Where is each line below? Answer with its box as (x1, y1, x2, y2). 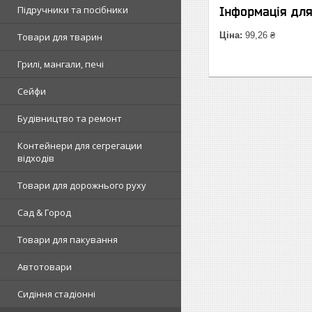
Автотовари (17, 260, 72, 273)
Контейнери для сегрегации (17, 139, 142, 152)
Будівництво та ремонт (17, 111, 122, 125)
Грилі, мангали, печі (17, 57, 104, 70)
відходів (17, 151, 54, 164)
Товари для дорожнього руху (17, 178, 146, 192)
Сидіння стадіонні (17, 287, 95, 300)
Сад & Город (17, 205, 71, 219)
